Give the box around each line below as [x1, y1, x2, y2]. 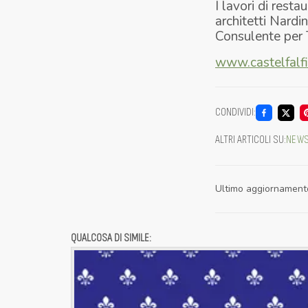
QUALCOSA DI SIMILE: [71, 231, 151, 245]
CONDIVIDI [215, 105, 254, 119]
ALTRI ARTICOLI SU [215, 133, 284, 146]
